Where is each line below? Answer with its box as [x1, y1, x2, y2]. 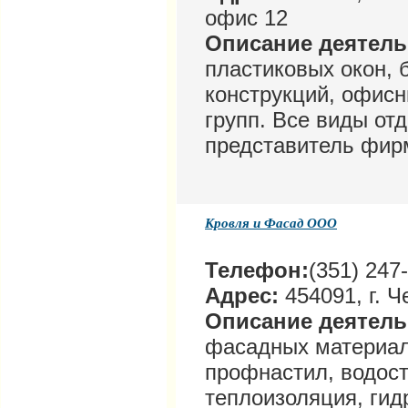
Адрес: [205, 283, 279, 309]
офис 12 [205, 5, 288, 31]
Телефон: [205, 258, 309, 283]
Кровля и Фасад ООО [205, 213, 337, 233]
